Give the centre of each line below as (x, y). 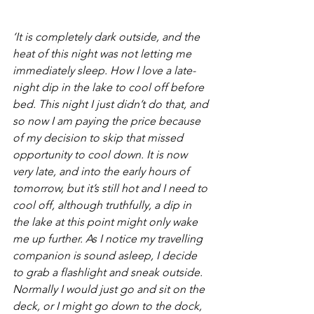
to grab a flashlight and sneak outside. (109, 272)
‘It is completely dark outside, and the (108, 36)
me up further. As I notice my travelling (109, 238)
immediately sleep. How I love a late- (104, 70)
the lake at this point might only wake (107, 221)
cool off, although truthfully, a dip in (103, 205)
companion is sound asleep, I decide (106, 255)
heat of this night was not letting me (103, 53)
